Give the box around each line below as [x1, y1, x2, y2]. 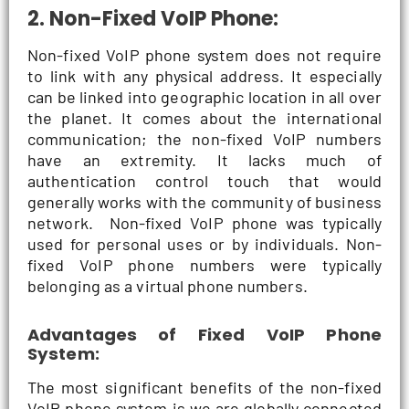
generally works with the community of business [27, 191, 382, 212]
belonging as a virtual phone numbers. [27, 275, 308, 296]
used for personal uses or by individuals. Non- [27, 233, 382, 254]
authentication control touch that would [27, 170, 382, 191]
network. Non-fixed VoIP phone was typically [27, 212, 382, 233]
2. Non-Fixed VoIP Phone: [27, 4, 279, 33]
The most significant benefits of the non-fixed [27, 377, 382, 398]
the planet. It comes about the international [27, 107, 382, 128]
